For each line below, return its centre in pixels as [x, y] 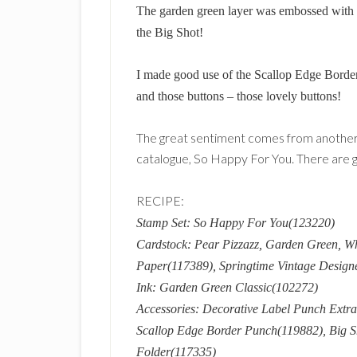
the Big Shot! [170, 32]
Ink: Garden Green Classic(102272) [227, 287]
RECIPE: [160, 200]
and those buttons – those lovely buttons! [239, 96]
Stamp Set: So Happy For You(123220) [235, 223]
